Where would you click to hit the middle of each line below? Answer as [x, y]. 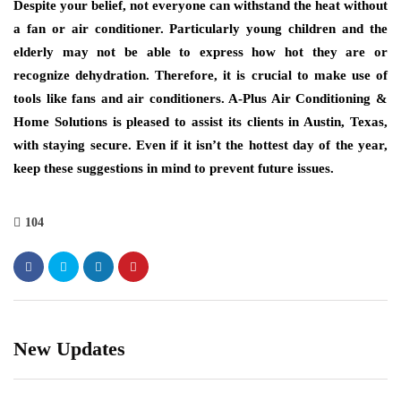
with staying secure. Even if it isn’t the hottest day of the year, [200, 145]
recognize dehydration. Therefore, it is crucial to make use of [200, 76]
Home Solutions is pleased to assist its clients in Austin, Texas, [200, 122]
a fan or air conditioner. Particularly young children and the [200, 29]
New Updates [69, 349]
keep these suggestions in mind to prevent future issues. [174, 169]
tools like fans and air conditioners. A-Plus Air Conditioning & [200, 99]
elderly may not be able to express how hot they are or [200, 52]
